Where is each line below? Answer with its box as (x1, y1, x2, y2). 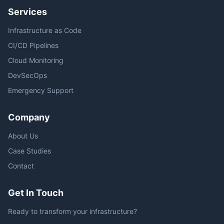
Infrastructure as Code (8, 26, 81, 34)
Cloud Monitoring (8, 56, 63, 64)
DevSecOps (8, 71, 47, 79)
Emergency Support (8, 86, 73, 94)
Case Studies (8, 146, 51, 155)
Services (8, 6, 47, 17)
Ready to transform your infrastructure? (8, 207, 137, 215)
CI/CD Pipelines (8, 41, 58, 49)
